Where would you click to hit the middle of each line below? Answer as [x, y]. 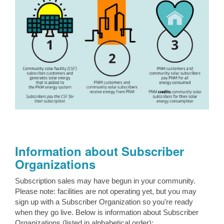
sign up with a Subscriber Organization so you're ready [104, 202]
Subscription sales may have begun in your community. [106, 181]
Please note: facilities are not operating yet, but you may [106, 192]
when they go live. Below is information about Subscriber [107, 213]
